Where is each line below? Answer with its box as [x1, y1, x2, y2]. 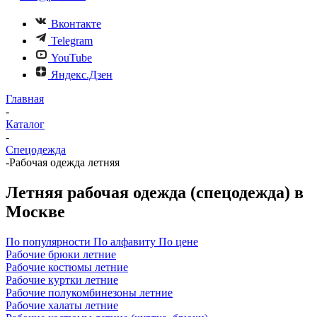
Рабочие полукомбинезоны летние [6, 286, 173, 299]
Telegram [51, 35, 93, 47]
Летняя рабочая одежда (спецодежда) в [6, 183, 304, 202]
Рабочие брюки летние [6, 248, 116, 260]
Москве [6, 202, 65, 221]
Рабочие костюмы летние [6, 260, 128, 273]
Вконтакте [51, 18, 101, 30]
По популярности [6, 235, 91, 248]
